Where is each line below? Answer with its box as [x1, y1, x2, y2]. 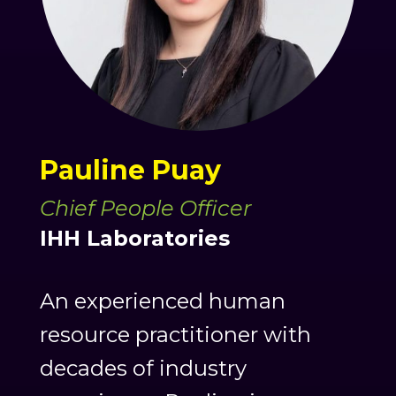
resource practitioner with [39, 322, 311, 348]
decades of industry [39, 355, 247, 382]
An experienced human [39, 288, 286, 315]
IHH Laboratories [39, 225, 230, 252]
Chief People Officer [39, 195, 252, 222]
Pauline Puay [39, 154, 221, 187]
